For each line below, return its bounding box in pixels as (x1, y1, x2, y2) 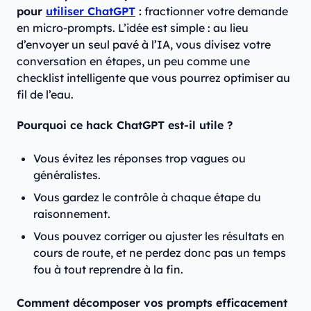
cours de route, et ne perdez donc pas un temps (33, 246, 286, 260)
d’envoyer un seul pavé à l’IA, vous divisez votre (17, 37, 271, 52)
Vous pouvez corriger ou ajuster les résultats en (33, 229, 285, 244)
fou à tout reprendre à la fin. (33, 262, 183, 277)
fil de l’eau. (17, 87, 74, 102)
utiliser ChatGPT (46, 4, 135, 19)
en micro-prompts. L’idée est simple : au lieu (17, 21, 249, 35)
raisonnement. (33, 207, 116, 221)
